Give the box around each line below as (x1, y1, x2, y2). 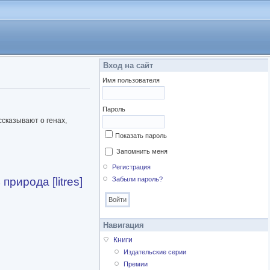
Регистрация (112, 163, 151, 171)
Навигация (103, 221, 144, 230)
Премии (124, 260, 148, 268)
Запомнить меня (116, 148, 168, 155)
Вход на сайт (103, 61, 153, 70)
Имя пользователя (102, 77, 160, 84)
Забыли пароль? (112, 175, 163, 183)
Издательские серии (124, 248, 187, 256)
